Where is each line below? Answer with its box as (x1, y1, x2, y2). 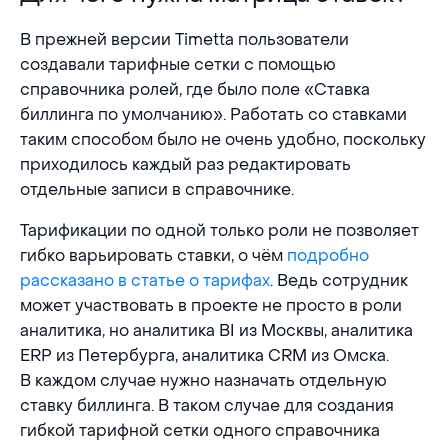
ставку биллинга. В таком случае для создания (20, 395, 394, 417)
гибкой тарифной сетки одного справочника (20, 420, 380, 442)
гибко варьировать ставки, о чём (20, 245, 287, 267)
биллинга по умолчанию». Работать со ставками (20, 104, 407, 126)
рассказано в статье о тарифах (20, 270, 270, 292)
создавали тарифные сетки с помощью (20, 54, 336, 76)
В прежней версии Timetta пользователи (20, 29, 349, 51)
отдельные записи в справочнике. (20, 179, 294, 201)
